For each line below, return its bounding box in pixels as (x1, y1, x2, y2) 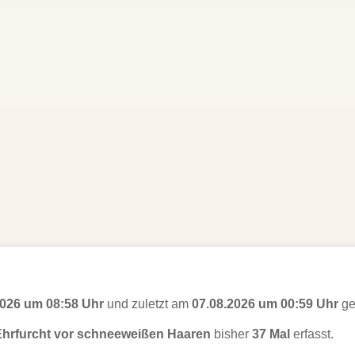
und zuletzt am (104, 297, 192, 311)
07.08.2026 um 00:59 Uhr (192, 297, 338, 311)
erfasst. (290, 327, 334, 341)
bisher (211, 327, 252, 341)
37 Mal (252, 327, 290, 341)
